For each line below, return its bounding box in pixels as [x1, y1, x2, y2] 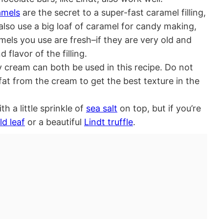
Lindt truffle [84, 117, 133, 128]
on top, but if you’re [117, 103, 201, 114]
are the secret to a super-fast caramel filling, [20, 7, 206, 18]
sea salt [86, 103, 117, 114]
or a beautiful [25, 117, 84, 128]
